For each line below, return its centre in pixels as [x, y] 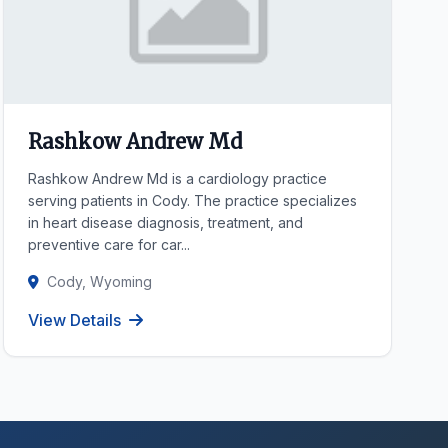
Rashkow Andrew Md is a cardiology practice [177, 178]
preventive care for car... [108, 244]
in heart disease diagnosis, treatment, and [165, 222]
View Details [74, 320]
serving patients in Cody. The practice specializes [192, 200]
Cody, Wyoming [99, 281]
